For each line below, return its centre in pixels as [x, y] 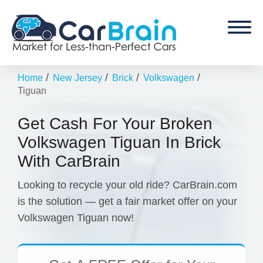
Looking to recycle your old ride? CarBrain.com [127, 185]
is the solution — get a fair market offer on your [127, 201]
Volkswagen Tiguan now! [76, 218]
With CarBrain [69, 161]
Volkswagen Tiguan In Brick [119, 142]
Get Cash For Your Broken [115, 123]
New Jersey [77, 77]
